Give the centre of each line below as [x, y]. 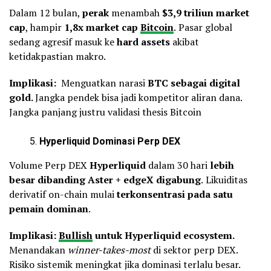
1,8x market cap [102, 27]
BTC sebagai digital [194, 83]
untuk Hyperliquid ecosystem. [163, 235]
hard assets [143, 41]
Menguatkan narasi [104, 83]
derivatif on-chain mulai [63, 194]
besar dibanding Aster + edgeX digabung [105, 179]
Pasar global [205, 27]
